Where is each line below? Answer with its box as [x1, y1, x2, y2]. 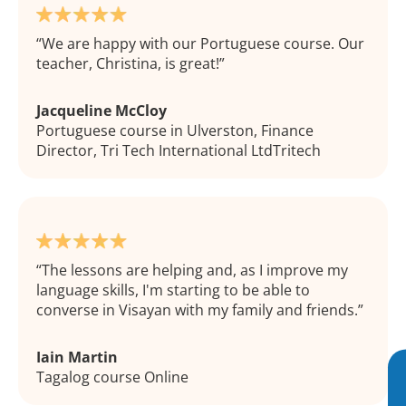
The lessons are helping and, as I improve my [42, 260, 348, 281]
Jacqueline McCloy [36, 101, 167, 121]
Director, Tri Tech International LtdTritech [36, 140, 321, 161]
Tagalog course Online [36, 367, 188, 388]
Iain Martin [36, 347, 118, 368]
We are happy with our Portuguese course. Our [42, 34, 364, 54]
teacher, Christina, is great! [36, 53, 219, 74]
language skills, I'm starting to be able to [36, 280, 310, 301]
